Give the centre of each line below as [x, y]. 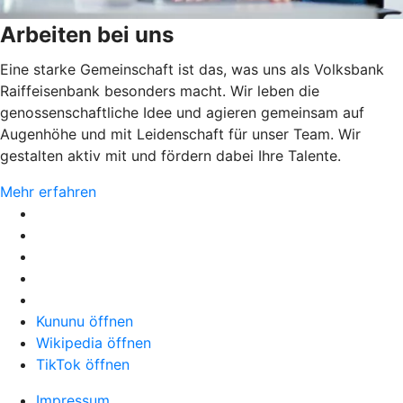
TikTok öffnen [83, 365]
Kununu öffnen [85, 322]
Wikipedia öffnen [94, 343]
